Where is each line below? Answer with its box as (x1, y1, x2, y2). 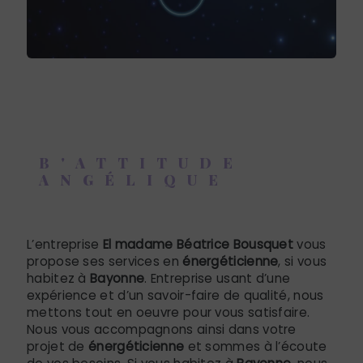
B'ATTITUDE (39, 152, 244, 172)
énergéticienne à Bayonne (27, 202, 275, 225)
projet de (27, 337, 89, 355)
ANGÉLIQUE (39, 169, 229, 189)
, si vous (278, 252, 327, 270)
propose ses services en (27, 252, 183, 270)
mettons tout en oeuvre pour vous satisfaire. (27, 303, 310, 321)
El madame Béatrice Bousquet (102, 235, 294, 253)
